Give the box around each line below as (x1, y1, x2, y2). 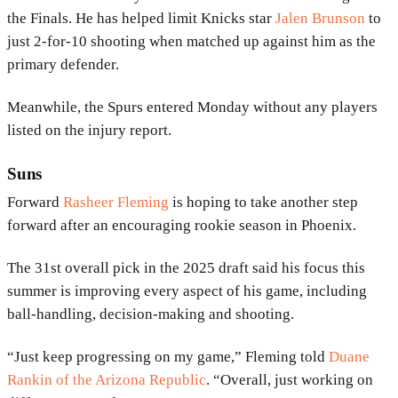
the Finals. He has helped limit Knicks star (7, 10, 275, 28)
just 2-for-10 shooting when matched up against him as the (7, 33, 376, 51)
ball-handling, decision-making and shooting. (7, 306, 294, 323)
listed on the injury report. (7, 122, 171, 139)
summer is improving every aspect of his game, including (7, 283, 367, 300)
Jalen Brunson (275, 10, 365, 28)
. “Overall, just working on (206, 371, 373, 389)
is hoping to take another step (169, 194, 358, 211)
